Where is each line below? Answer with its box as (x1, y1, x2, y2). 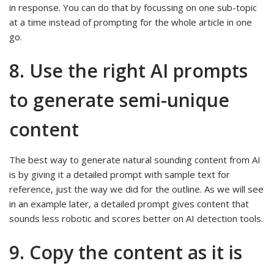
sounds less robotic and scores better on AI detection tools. (9, 212, 263, 224)
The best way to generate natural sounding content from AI (9, 153, 261, 166)
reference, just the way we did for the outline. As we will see (9, 182, 264, 195)
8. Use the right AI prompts (9, 58, 248, 84)
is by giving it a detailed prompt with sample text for (9, 168, 230, 180)
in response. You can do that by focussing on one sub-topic (9, 1, 257, 14)
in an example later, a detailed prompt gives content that (9, 197, 249, 210)
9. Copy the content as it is (9, 239, 242, 265)
